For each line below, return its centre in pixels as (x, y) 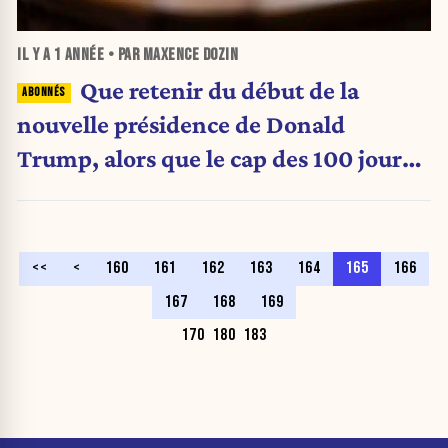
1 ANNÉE (78, 55)
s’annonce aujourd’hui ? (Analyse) (198, 191)
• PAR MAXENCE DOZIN (171, 55)
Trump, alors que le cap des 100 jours (214, 157)
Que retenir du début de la (219, 89)
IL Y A (35, 55)
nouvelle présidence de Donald (181, 123)
